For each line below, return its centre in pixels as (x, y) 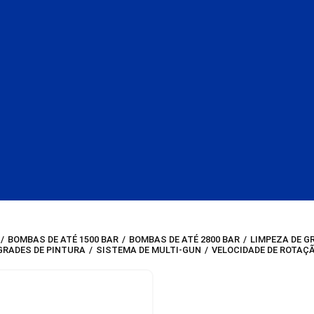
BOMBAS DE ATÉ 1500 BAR (63, 240)
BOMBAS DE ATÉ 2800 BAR (185, 240)
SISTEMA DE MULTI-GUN (149, 250)
